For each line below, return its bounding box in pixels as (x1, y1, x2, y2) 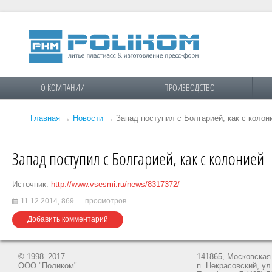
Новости (73, 114, 103, 123)
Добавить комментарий (27, 215, 108, 224)
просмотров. (83, 197, 128, 206)
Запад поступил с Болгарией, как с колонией (12, 147, 264, 170)
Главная (30, 114, 60, 123)
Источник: (12, 180, 51, 189)
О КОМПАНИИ (41, 81, 85, 93)
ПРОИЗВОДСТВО (163, 81, 215, 93)
